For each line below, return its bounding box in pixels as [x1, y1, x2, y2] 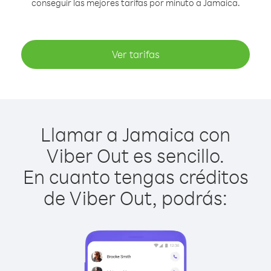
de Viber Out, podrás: [44, 185, 227, 210]
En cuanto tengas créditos [22, 164, 249, 189]
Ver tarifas [111, 48, 160, 60]
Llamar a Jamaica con [41, 122, 230, 146]
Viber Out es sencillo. [47, 143, 224, 168]
